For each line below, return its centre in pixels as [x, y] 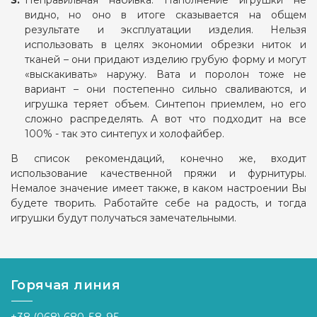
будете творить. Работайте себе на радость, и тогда [158, 203]
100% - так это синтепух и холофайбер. [125, 134]
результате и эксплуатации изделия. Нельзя [166, 30]
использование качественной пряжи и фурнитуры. [158, 173]
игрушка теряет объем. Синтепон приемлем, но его [166, 104]
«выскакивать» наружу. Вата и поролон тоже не [166, 74]
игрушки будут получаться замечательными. [123, 218]
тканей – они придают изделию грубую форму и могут [166, 59]
